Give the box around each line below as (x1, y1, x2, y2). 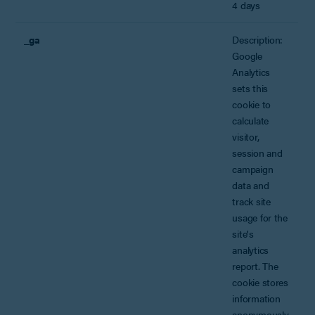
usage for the (232, 210, 288, 224)
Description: (232, 32, 283, 46)
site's (232, 226, 254, 240)
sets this (232, 80, 268, 95)
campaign (232, 161, 274, 176)
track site (232, 193, 271, 208)
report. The (232, 258, 278, 273)
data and (232, 177, 269, 192)
